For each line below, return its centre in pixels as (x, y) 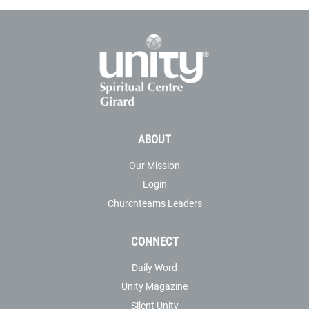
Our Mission (154, 165)
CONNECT (154, 241)
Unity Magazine (154, 286)
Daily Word (154, 268)
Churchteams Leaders (154, 203)
